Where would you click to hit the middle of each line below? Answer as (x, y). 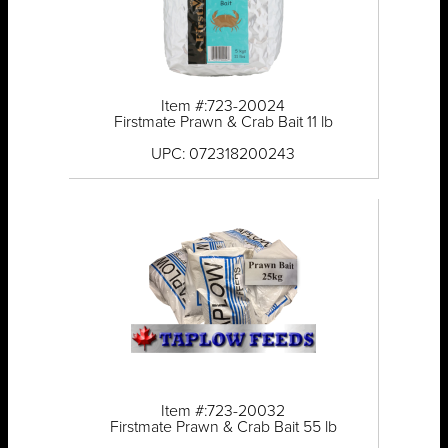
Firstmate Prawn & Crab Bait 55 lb (223, 427)
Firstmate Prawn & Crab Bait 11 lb (223, 122)
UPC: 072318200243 (223, 154)
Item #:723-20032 (223, 411)
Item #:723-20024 (223, 106)
